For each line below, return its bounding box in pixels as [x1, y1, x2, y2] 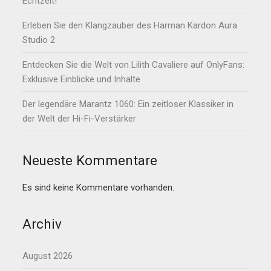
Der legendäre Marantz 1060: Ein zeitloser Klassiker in [22, 99, 234, 110]
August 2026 [22, 250, 73, 262]
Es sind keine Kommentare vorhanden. [22, 182, 175, 194]
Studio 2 [22, 34, 56, 46]
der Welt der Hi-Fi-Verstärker [22, 113, 137, 125]
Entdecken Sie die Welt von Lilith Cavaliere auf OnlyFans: [22, 59, 245, 71]
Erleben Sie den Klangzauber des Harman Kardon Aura [22, 20, 238, 31]
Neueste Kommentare [22, 152, 158, 169]
